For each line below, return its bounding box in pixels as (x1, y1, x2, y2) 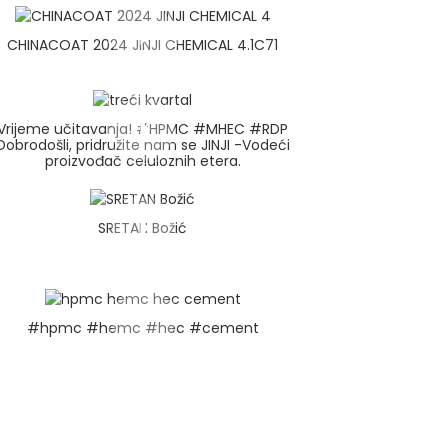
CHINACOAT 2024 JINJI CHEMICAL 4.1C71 (7, 34, 279, 55)
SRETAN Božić (98, 218, 188, 239)
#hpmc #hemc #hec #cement (26, 317, 259, 338)
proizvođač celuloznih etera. (44, 150, 241, 171)
